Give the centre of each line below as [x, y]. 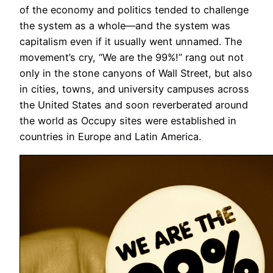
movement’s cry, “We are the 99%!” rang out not [132, 58]
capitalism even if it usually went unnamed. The [131, 42]
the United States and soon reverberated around [134, 105]
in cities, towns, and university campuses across [134, 89]
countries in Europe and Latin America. [110, 137]
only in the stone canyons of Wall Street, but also [136, 73]
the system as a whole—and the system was [125, 26]
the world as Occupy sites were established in [128, 121]
